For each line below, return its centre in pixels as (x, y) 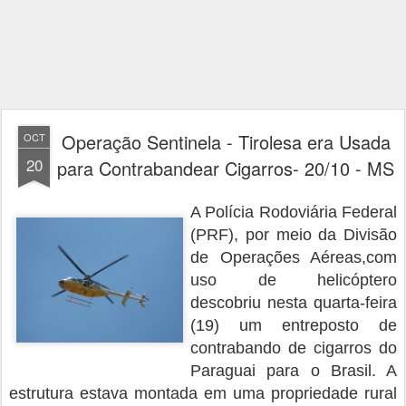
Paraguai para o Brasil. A (294, 370)
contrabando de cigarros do (294, 348)
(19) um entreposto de (294, 325)
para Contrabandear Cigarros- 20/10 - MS (226, 168)
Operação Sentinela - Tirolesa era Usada (226, 142)
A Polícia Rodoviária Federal (294, 212)
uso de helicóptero (294, 280)
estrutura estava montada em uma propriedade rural (203, 393)
